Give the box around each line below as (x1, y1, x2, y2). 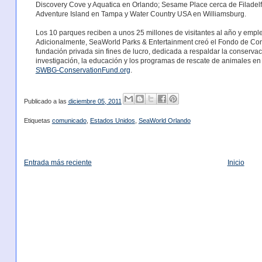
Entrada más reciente (23, 158, 92, 167)
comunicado (51, 116, 87, 124)
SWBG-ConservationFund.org (35, 66, 130, 75)
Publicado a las (23, 98, 68, 105)
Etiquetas (23, 116, 52, 124)
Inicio (227, 158, 244, 167)
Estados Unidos (89, 116, 135, 124)
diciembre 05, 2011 (68, 98, 122, 105)
